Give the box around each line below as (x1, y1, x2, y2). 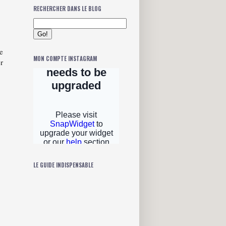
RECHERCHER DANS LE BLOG (33, 5, 101, 13)
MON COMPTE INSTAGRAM (33, 54, 97, 63)
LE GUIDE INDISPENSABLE (33, 161, 93, 169)
